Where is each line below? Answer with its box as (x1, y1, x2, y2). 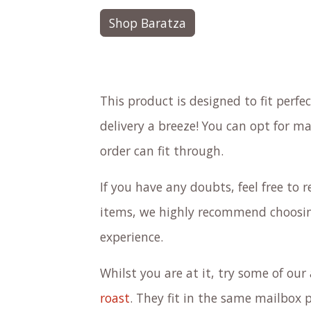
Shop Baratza (109, 14, 186, 31)
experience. (100, 228, 167, 245)
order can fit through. (100, 142, 227, 159)
